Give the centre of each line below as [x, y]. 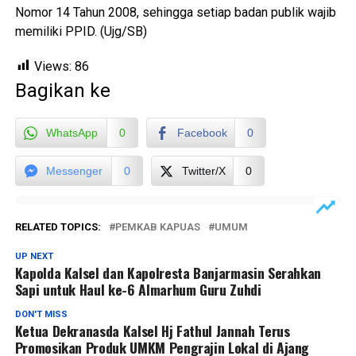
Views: [52, 66]
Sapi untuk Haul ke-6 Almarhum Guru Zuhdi [138, 289]
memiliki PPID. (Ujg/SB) [81, 31]
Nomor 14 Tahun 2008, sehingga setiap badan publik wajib [175, 12]
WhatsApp [72, 132]
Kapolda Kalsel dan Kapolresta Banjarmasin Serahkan [168, 272]
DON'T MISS [41, 314]
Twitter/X [203, 170]
